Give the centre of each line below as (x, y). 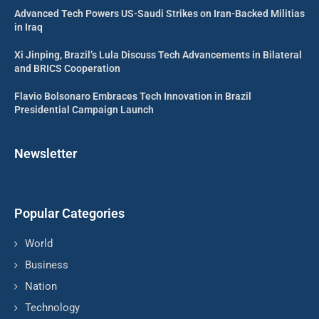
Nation (41, 287)
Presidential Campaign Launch (84, 110)
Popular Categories (69, 214)
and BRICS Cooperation (67, 69)
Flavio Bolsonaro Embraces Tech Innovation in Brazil (133, 96)
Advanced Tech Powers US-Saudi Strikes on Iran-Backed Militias (159, 14)
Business (47, 265)
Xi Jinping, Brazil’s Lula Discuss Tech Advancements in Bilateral (158, 55)
